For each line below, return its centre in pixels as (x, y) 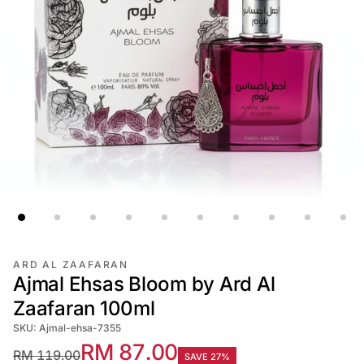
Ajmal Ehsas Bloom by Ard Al (144, 284)
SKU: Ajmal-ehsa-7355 (67, 328)
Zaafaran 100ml (84, 308)
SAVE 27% (207, 357)
